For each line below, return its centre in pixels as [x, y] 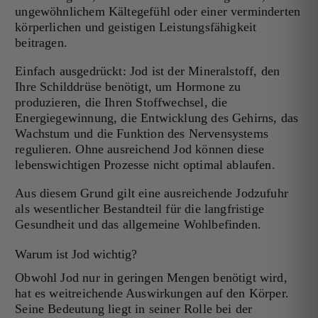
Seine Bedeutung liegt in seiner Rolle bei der [134, 309]
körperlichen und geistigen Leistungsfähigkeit [136, 27]
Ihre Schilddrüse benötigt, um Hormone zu [128, 86]
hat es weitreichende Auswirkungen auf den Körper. [152, 294]
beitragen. [42, 42]
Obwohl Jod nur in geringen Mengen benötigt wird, [151, 278]
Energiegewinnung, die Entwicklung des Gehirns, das [157, 117]
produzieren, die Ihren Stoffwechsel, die [121, 102]
